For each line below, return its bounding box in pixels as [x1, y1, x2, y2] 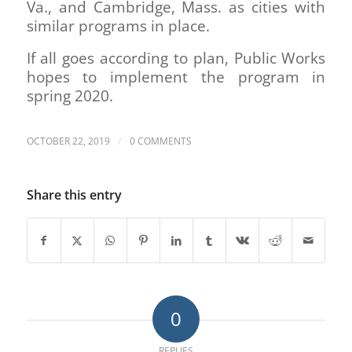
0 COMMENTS [129, 134, 192, 148]
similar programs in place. [26, 16, 210, 37]
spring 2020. [26, 85, 113, 106]
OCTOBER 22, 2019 [26, 134, 110, 148]
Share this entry [26, 185, 122, 203]
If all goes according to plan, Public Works [26, 47, 326, 68]
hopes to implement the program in [26, 66, 326, 87]
